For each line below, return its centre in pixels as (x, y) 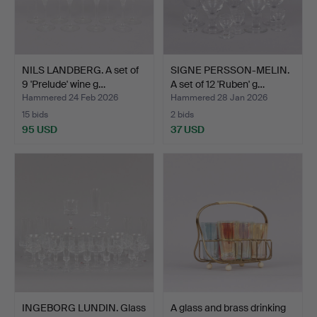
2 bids (182, 114)
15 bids (35, 114)
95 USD (40, 129)
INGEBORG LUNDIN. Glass (84, 307)
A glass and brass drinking (228, 307)
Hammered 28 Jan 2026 (219, 97)
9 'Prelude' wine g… (64, 84)
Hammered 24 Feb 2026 (70, 97)
